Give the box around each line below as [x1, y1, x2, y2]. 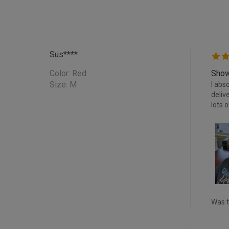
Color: [50, 68, 72, 79]
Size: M [50, 80, 77, 90]
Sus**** [50, 50, 78, 60]
